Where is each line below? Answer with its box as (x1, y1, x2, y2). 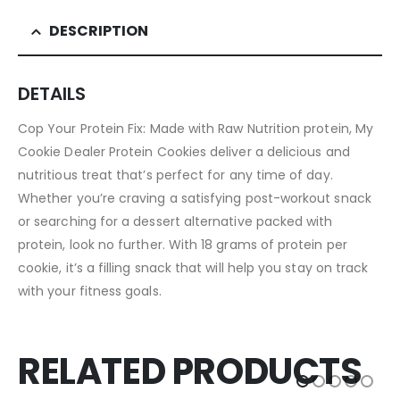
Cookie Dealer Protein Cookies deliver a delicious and (18, 142, 350, 161)
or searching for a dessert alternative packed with (18, 212, 333, 230)
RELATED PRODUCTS (18, 346, 362, 396)
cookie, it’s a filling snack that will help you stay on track (18, 258, 369, 277)
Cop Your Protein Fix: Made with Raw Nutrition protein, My (18, 119, 373, 137)
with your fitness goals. (18, 281, 162, 300)
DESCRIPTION (49, 20, 148, 41)
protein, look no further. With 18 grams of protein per (18, 235, 347, 254)
